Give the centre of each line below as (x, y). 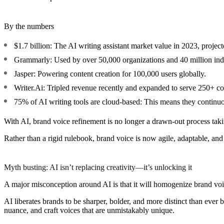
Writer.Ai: (29, 87)
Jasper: (25, 73)
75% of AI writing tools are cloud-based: (78, 101)
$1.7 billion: (33, 45)
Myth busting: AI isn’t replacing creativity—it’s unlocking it (98, 167)
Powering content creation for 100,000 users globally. (121, 73)
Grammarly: (33, 59)
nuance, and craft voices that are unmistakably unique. (89, 210)
